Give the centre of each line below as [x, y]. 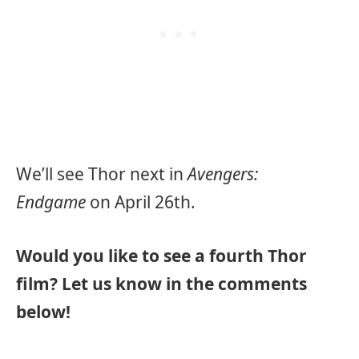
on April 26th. [141, 202]
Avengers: [223, 173]
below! [43, 312]
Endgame [51, 202]
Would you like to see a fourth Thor [161, 256]
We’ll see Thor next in [102, 173]
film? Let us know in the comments [161, 284]
